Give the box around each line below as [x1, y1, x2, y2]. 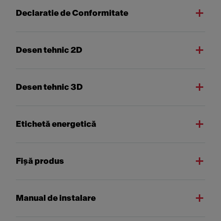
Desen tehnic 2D [16, 46, 82, 54]
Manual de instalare [16, 194, 96, 202]
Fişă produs [16, 157, 64, 165]
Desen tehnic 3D [16, 83, 83, 91]
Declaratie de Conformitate [16, 9, 128, 17]
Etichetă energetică [16, 120, 96, 128]
